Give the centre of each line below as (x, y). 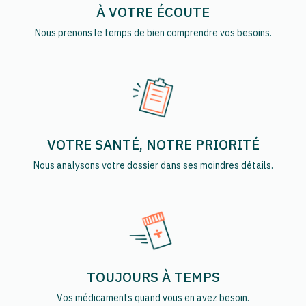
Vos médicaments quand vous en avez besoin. (153, 297)
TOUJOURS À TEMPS (153, 277)
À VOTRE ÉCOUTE (153, 12)
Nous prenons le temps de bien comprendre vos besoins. (153, 32)
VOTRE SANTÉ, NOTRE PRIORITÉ (153, 144)
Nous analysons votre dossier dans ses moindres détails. (153, 165)
